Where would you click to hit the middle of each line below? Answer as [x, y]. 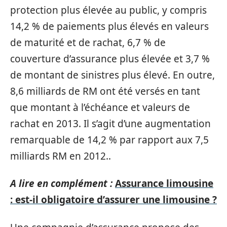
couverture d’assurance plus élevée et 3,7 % [110, 59]
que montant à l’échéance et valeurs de [100, 107]
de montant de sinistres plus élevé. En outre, [112, 75]
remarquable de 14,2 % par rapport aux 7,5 [109, 140]
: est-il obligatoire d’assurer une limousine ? [113, 200]
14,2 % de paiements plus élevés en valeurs [109, 26]
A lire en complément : [61, 183]
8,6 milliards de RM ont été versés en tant [105, 91]
